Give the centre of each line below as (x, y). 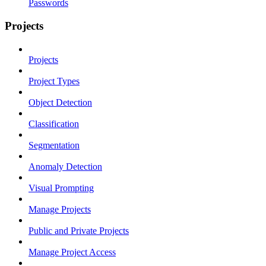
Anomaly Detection (65, 166)
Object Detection (60, 102)
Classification (54, 123)
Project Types (54, 81)
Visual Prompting (61, 188)
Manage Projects (60, 209)
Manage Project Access (72, 252)
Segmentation (54, 145)
